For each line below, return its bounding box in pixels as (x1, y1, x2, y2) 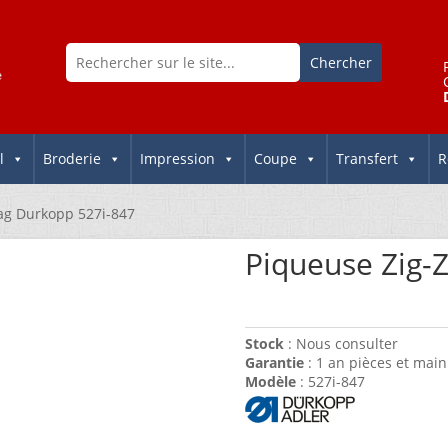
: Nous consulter (284, 334, 399, 354)
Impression (140, 149, 216, 169)
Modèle (245, 372, 297, 392)
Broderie (43, 149, 102, 169)
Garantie (245, 353, 305, 373)
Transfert (336, 149, 399, 169)
